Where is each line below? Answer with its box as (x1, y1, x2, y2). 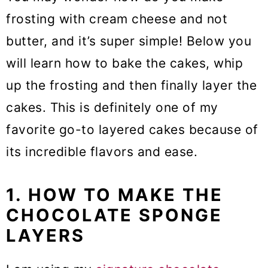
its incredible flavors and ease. (6, 144, 202, 160)
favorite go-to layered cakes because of (6, 122, 258, 138)
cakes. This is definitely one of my (6, 100, 218, 115)
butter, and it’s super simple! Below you (6, 33, 251, 49)
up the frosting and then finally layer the (6, 78, 257, 93)
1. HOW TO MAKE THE (6, 184, 223, 206)
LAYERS (6, 225, 85, 246)
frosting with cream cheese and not (6, 11, 227, 27)
